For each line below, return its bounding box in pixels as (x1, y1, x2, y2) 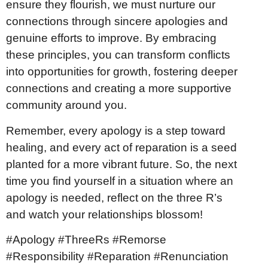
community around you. (6, 99, 127, 112)
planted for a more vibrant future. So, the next (6, 157, 237, 170)
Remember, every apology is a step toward (6, 124, 226, 137)
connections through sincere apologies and (6, 15, 228, 28)
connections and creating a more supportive (6, 82, 232, 95)
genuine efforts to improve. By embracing (6, 32, 217, 45)
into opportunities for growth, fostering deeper (6, 65, 237, 78)
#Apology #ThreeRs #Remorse (6, 233, 166, 246)
